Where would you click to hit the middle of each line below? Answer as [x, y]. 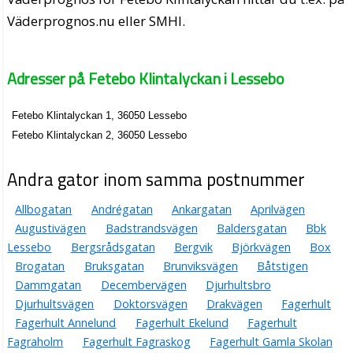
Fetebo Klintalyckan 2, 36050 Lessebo [100, 136]
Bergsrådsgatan [113, 247]
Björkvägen [261, 247]
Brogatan [40, 266]
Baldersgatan [251, 228]
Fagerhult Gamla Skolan [271, 341]
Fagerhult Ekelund [182, 322]
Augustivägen [51, 228]
